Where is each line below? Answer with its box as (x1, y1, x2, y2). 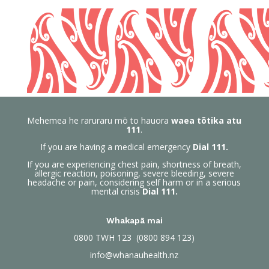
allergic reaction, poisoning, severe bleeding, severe (34, 168, 235, 180)
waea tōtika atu (171, 115, 242, 127)
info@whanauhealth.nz (90, 249, 179, 261)
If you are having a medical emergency (40, 141, 193, 153)
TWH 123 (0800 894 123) (93, 232, 195, 244)
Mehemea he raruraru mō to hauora (27, 115, 172, 127)
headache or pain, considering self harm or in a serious (28, 177, 241, 189)
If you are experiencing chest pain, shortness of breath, (27, 159, 242, 171)
